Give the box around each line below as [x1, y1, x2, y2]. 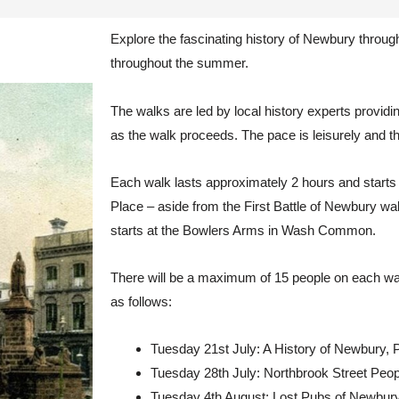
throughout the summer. [110, 55, 249, 71]
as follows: [110, 294, 173, 309]
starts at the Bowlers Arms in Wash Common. [110, 222, 377, 238]
